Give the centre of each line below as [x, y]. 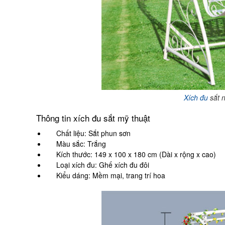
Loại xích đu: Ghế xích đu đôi [103, 164]
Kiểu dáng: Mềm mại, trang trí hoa [111, 175]
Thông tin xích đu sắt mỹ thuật [93, 118]
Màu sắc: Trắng [81, 143]
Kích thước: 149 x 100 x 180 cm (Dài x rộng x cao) [136, 154]
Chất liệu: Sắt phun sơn [93, 133]
